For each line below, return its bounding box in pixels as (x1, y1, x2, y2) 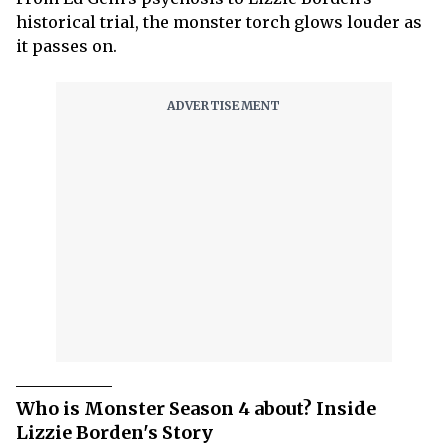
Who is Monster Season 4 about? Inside (16, 396, 376, 420)
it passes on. (16, 35, 121, 56)
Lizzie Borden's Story (16, 420, 213, 444)
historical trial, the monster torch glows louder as (16, 11, 422, 32)
